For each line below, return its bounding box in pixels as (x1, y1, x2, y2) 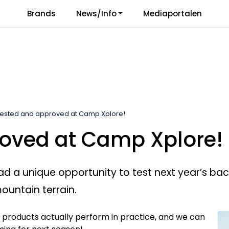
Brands (27, 8, 56, 19)
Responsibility (13, 9, 62, 19)
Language (188, 9, 224, 19)
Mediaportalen (143, 8, 202, 19)
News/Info (76, 8, 117, 19)
